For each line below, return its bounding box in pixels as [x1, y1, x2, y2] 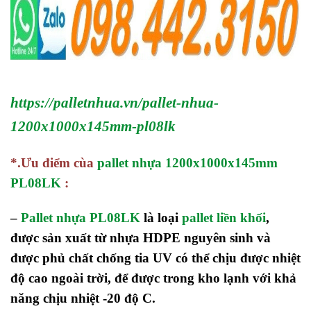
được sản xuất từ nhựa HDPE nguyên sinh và [10, 230, 271, 245]
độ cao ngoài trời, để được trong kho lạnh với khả [10, 270, 296, 285]
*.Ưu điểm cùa [10, 155, 97, 170]
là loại [140, 210, 182, 225]
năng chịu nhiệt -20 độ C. [10, 290, 155, 305]
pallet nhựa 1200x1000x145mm [97, 155, 278, 170]
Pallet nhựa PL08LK [21, 210, 140, 225]
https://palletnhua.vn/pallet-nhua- [10, 94, 219, 112]
